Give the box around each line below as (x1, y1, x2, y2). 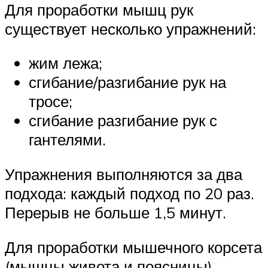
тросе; (29, 92, 72, 111)
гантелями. (29, 130, 106, 150)
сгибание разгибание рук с (29, 111, 217, 130)
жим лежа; (29, 53, 102, 73)
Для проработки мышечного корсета (5, 237, 262, 257)
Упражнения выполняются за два (5, 165, 242, 184)
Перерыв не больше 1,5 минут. (5, 203, 226, 223)
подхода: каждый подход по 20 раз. (5, 184, 254, 203)
